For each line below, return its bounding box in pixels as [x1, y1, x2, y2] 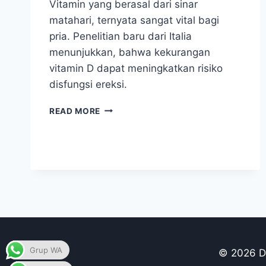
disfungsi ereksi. [49, 78, 130, 90]
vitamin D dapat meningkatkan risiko [49, 62, 223, 74]
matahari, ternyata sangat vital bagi [49, 14, 219, 26]
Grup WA [30, 245, 62, 255]
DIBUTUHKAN [100, 140, 158, 150]
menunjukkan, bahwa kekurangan [49, 46, 210, 58]
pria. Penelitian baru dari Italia [49, 30, 192, 42]
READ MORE [49, 106, 101, 116]
